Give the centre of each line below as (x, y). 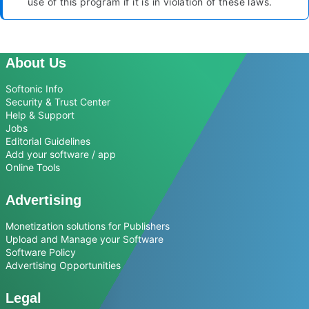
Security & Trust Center (58, 102)
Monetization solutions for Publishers (88, 226)
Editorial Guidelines (48, 141)
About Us (36, 63)
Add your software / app (61, 154)
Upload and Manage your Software (84, 239)
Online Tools (33, 168)
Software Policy (41, 252)
